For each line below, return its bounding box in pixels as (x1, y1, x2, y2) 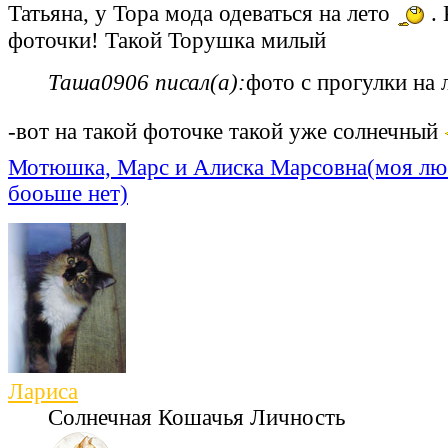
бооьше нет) (8, 181, 128, 207)
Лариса (8, 379, 78, 405)
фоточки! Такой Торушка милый (8, 28, 326, 54)
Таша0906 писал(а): (48, 70, 246, 96)
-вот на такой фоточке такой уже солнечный (8, 119, 444, 145)
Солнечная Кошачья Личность (48, 405, 345, 431)
